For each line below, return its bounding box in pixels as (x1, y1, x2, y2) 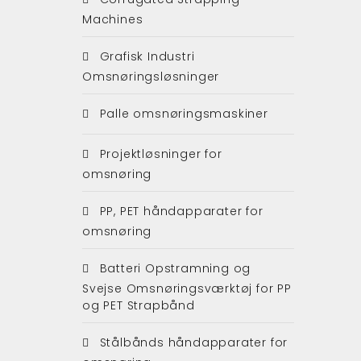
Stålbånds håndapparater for (95, 334, 288, 351)
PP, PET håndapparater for (95, 202, 263, 219)
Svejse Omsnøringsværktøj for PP (82, 280, 292, 297)
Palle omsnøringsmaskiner (95, 105, 268, 122)
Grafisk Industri (95, 48, 195, 64)
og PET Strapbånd (82, 297, 195, 313)
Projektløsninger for (95, 145, 222, 162)
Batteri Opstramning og (95, 259, 251, 276)
